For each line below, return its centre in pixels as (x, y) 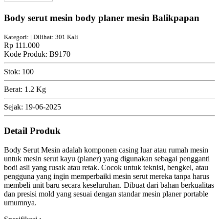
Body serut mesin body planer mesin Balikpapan (102, 18)
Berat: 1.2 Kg (25, 89)
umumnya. (20, 202)
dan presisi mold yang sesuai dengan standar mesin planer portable (106, 194)
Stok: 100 (19, 72)
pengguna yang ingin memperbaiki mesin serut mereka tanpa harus (107, 176)
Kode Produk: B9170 (37, 54)
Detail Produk (32, 131)
